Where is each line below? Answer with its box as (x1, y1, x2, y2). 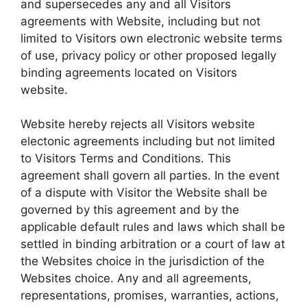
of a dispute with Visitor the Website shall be (21, 186, 267, 199)
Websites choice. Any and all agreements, (21, 271, 251, 285)
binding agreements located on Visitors (21, 65, 237, 79)
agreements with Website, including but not (21, 14, 260, 28)
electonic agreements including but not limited (21, 134, 275, 148)
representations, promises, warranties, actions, (21, 288, 279, 302)
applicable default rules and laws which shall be (21, 220, 285, 234)
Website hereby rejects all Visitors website (21, 117, 255, 131)
